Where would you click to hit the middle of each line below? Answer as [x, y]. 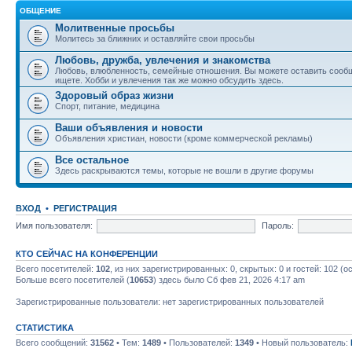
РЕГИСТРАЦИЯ [85, 208]
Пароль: [277, 225]
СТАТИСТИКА [45, 328]
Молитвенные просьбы [115, 28]
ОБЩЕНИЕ [40, 11]
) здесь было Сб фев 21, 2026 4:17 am [229, 280]
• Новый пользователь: [302, 343]
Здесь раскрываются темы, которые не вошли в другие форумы [184, 170]
